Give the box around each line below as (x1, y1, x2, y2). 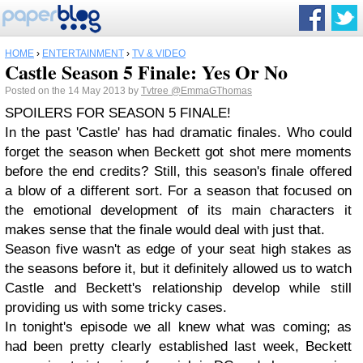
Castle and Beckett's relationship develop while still (5, 280, 352, 296)
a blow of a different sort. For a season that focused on (5, 183, 352, 199)
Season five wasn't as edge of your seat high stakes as (5, 241, 352, 257)
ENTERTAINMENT (42, 48, 124, 59)
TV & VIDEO (132, 48, 186, 59)
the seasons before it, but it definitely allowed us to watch (5, 261, 352, 276)
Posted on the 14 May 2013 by (5, 85, 141, 96)
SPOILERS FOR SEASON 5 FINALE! (5, 105, 231, 121)
